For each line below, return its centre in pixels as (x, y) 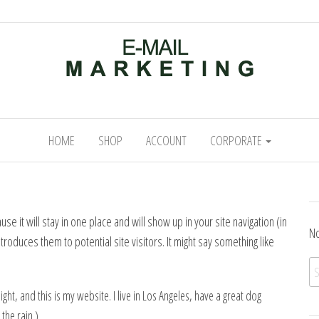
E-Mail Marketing (189, 90)
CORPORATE (237, 140)
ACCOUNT (166, 140)
